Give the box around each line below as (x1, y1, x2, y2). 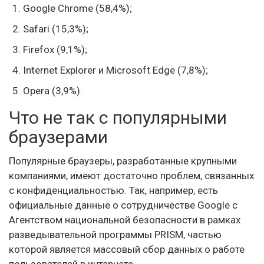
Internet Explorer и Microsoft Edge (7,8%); (23, 64, 208, 76)
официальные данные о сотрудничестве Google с (9, 199, 237, 211)
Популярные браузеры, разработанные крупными (9, 155, 237, 167)
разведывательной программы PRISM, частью (9, 229, 222, 240)
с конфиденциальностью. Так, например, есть (9, 184, 218, 196)
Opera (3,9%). (23, 85, 82, 97)
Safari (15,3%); (23, 23, 88, 35)
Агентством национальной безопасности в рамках (9, 214, 240, 226)
